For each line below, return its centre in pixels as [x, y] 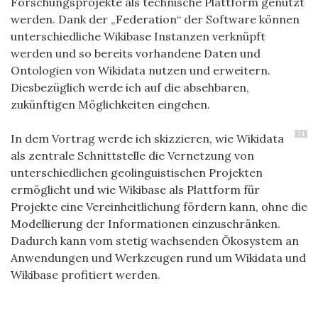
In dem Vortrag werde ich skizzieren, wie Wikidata [147, 138]
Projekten [234, 172]
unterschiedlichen [61, 172]
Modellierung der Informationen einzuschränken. [146, 223]
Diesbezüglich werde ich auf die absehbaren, [130, 87]
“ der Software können [238, 19]
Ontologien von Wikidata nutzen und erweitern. [141, 70]
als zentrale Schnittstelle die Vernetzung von [132, 155]
